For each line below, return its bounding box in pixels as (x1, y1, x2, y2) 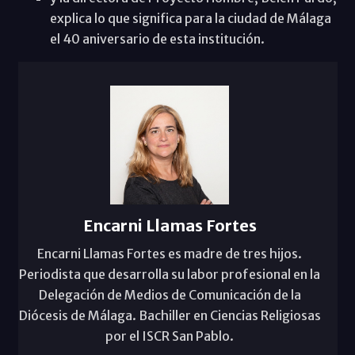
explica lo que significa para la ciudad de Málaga (49, 10, 331, 26)
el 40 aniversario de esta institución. (49, 30, 265, 47)
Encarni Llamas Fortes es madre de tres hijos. (37, 245, 302, 261)
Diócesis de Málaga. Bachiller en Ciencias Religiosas (18, 307, 321, 323)
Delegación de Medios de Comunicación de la (38, 286, 301, 303)
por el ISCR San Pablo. (105, 327, 234, 344)
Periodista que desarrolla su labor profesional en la (19, 265, 320, 282)
